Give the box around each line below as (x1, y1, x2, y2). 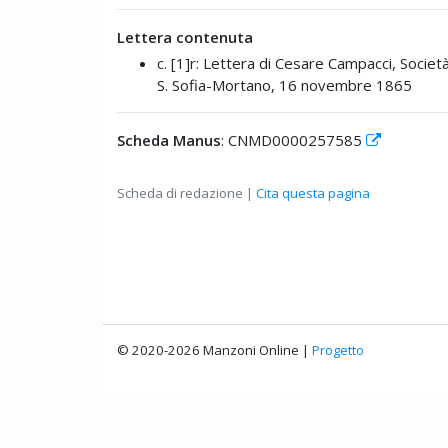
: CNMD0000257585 (221, 129, 366, 150)
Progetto (312, 340, 364, 359)
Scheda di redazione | (117, 183, 256, 202)
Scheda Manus (117, 129, 221, 150)
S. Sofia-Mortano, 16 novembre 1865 (157, 74, 412, 95)
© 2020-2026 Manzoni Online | (117, 340, 312, 359)
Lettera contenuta (117, 26, 253, 47)
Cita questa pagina (256, 183, 370, 202)
